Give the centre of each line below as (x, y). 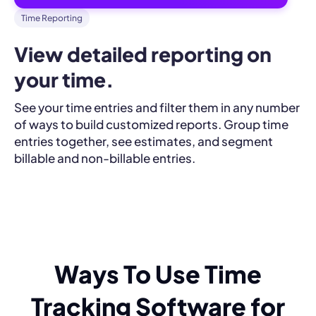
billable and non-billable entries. (105, 158)
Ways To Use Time (158, 274)
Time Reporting (52, 18)
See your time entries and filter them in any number (157, 107)
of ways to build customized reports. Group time (151, 124)
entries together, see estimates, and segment (144, 141)
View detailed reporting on (143, 54)
